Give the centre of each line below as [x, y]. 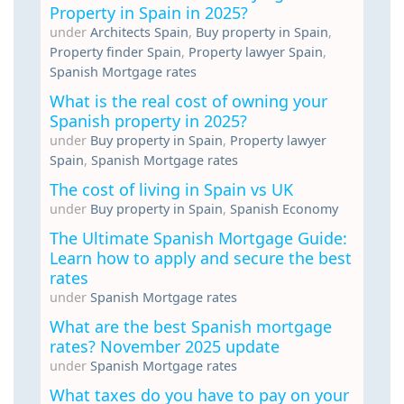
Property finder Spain [115, 51]
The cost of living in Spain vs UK [171, 189]
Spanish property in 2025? [148, 120]
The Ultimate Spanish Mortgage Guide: [198, 238]
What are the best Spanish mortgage [191, 326]
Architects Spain [139, 32]
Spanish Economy [284, 208]
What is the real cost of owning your [188, 101]
